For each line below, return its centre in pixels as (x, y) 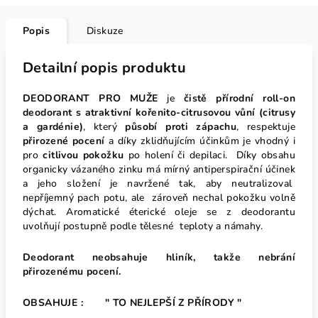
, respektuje (266, 127)
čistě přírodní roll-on (239, 98)
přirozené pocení (64, 141)
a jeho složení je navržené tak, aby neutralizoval (159, 183)
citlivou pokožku (83, 155)
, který (104, 127)
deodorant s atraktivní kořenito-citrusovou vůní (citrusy (159, 113)
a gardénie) (53, 127)
